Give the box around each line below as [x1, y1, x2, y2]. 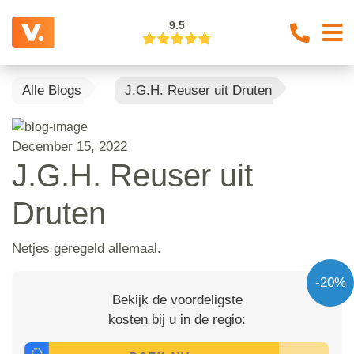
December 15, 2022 [12, 138, 127, 154]
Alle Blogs [22, 83, 81, 98]
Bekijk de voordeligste [111, 292, 243, 307]
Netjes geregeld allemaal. [12, 240, 161, 256]
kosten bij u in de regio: [108, 311, 246, 327]
